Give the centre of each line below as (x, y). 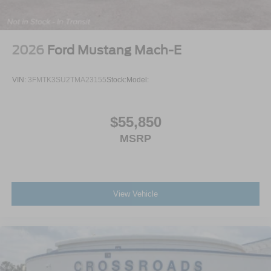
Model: (138, 80)
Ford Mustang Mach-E (114, 51)
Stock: (116, 80)
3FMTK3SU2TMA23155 (67, 80)
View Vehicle (135, 194)
